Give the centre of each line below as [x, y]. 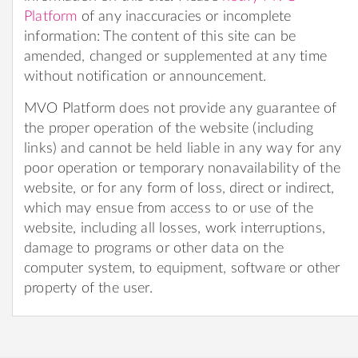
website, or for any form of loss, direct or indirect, [179, 188]
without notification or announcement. [145, 76]
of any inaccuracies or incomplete [184, 16]
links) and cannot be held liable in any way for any [183, 148]
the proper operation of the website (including [169, 128]
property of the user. [88, 288]
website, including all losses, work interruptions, [175, 228]
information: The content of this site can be [160, 36]
